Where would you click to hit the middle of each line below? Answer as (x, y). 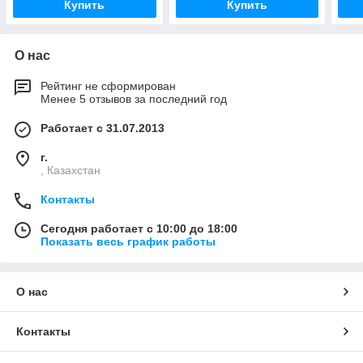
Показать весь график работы (128, 242)
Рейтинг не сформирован (108, 86)
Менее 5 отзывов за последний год (134, 99)
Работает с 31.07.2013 (102, 128)
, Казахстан (70, 171)
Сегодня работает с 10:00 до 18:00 (139, 229)
